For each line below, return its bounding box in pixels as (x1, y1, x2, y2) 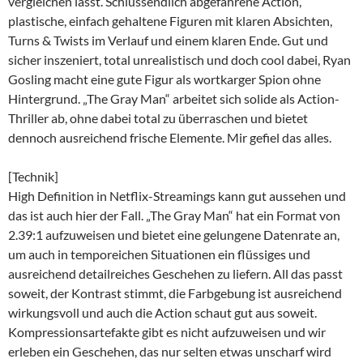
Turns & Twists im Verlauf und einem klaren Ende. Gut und (8, 32, 328, 48)
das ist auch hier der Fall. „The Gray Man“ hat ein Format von (8, 207, 340, 223)
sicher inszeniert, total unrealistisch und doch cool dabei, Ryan (8, 51, 351, 67)
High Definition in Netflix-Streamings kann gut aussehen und (8, 187, 346, 203)
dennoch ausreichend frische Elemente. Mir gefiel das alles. (8, 129, 331, 145)
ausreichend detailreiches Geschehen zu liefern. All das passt (8, 265, 343, 281)
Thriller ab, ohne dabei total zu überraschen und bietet (8, 109, 308, 126)
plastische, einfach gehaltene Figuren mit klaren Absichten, (8, 12, 332, 28)
